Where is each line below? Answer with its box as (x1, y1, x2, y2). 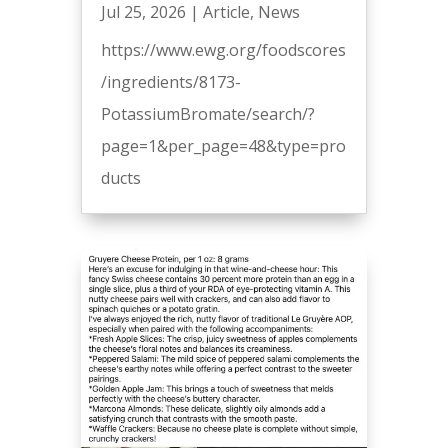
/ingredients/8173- (100, 71, 241, 94)
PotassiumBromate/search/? (100, 103, 315, 126)
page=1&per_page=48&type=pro (100, 135, 346, 158)
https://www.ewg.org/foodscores (100, 39, 346, 62)
